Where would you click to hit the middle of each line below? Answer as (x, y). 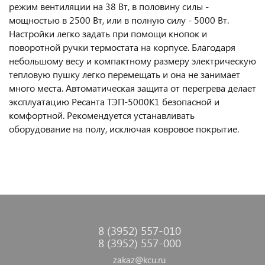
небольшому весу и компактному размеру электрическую (132, 61)
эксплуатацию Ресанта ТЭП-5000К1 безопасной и (114, 101)
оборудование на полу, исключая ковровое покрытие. (124, 129)
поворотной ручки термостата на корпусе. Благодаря (122, 47)
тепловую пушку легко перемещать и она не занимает (125, 74)
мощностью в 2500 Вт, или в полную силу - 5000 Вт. (119, 20)
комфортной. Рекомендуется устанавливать (102, 115)
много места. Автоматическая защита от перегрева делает (132, 88)
